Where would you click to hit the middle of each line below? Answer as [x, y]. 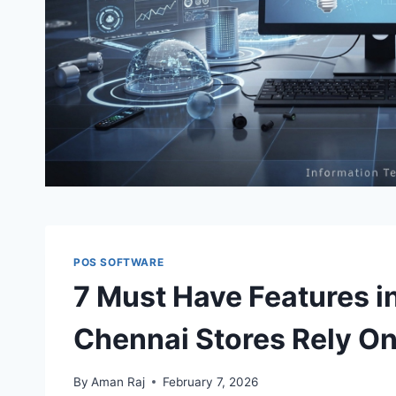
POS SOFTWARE [119, 263]
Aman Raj [118, 381]
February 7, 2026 [211, 381]
